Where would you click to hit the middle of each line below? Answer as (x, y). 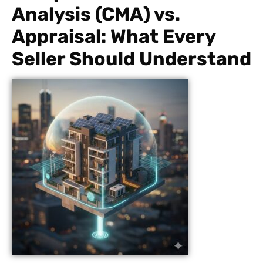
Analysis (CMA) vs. (96, 14)
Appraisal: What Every (114, 36)
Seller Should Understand (131, 59)
